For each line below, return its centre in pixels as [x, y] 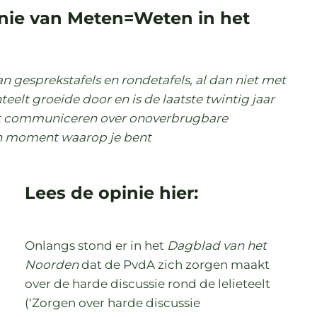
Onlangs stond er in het [96, 245]
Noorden [52, 264]
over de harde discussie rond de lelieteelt [148, 283]
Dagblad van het [217, 245]
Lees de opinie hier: [112, 192]
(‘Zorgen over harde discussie [113, 302]
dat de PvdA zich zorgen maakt [174, 264]
